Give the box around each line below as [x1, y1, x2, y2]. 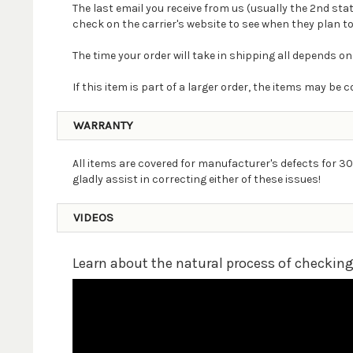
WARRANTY [72, 118, 133, 132]
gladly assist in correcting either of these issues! [72, 173, 321, 186]
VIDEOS [72, 210, 113, 225]
